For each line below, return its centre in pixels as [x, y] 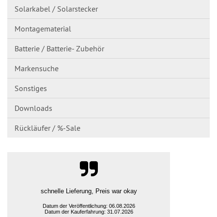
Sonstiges [31, 88]
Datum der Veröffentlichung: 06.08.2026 [89, 206]
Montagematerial [43, 29]
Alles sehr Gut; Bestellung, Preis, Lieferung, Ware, [89, 191]
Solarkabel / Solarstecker [56, 9]
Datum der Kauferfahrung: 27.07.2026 [89, 212]
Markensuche [37, 68]
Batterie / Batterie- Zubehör [59, 48]
